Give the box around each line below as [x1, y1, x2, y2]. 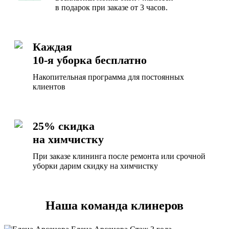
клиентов [33, 82, 65, 91]
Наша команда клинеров [45, 199, 184, 213]
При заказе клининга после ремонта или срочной [33, 152, 205, 161]
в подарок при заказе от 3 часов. [55, 3, 168, 12]
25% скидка [33, 120, 95, 133]
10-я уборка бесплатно [33, 54, 147, 67]
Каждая [33, 40, 72, 54]
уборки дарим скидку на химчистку [33, 162, 158, 171]
